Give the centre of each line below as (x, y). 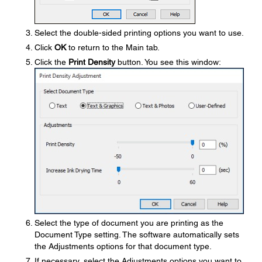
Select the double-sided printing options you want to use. (139, 33)
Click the (51, 62)
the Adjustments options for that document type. (123, 246)
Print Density (92, 62)
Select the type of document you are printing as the (129, 223)
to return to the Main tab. (113, 47)
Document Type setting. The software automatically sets (137, 235)
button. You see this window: (168, 62)
